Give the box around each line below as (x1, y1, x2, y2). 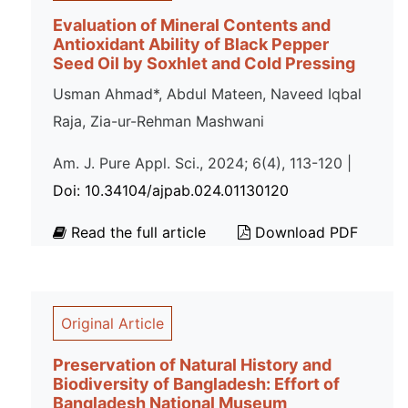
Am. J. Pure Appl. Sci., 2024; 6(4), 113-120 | (53, 154, 352, 172)
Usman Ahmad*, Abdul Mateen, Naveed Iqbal (53, 85, 362, 103)
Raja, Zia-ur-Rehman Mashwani (53, 112, 264, 130)
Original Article (61, 314, 164, 332)
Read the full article (66, 223, 210, 241)
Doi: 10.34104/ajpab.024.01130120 (53, 181, 289, 199)
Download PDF (250, 223, 358, 241)
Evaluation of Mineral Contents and (53, 15, 331, 35)
